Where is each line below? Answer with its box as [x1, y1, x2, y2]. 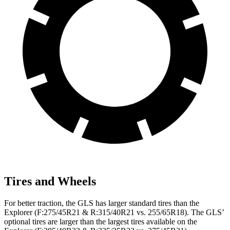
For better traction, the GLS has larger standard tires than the [4, 198, 199, 207]
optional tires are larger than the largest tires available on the [4, 217, 197, 226]
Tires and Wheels [4, 174, 96, 188]
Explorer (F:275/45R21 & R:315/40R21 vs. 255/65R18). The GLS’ [4, 207, 224, 217]
